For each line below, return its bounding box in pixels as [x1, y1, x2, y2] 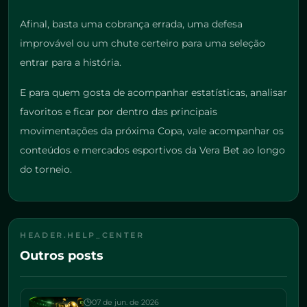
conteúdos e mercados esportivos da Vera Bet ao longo [20, 144, 285, 157]
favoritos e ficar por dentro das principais [20, 106, 217, 119]
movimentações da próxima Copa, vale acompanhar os [20, 125, 284, 138]
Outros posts [20, 248, 103, 264]
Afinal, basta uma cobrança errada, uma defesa [20, 18, 243, 31]
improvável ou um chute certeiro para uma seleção [20, 37, 265, 50]
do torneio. [20, 163, 72, 176]
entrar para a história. [20, 56, 121, 69]
